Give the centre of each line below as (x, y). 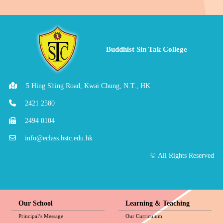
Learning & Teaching (158, 203)
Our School (35, 203)
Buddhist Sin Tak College (146, 49)
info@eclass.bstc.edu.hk (59, 138)
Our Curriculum (144, 216)
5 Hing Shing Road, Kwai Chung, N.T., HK (88, 86)
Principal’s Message (41, 216)
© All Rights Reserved (182, 156)
